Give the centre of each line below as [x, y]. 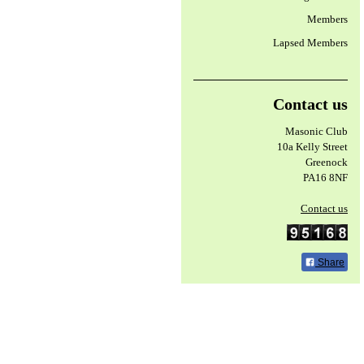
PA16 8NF [325, 178]
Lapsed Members [310, 43]
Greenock [327, 162]
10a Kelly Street [312, 147]
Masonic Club [316, 131]
